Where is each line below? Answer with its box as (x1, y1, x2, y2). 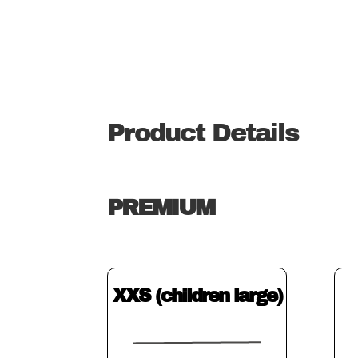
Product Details (107, 119, 300, 148)
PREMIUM (107, 195, 215, 221)
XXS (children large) (112, 286, 282, 307)
